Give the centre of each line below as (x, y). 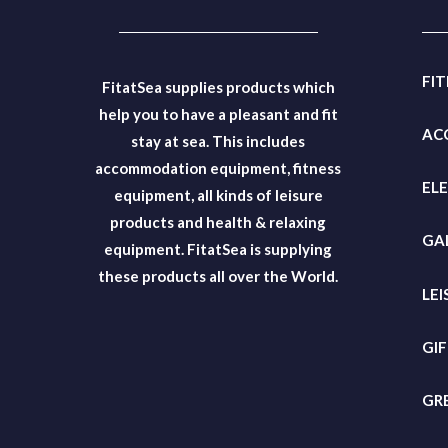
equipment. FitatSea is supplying (218, 248)
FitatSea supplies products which (218, 86)
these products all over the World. (218, 275)
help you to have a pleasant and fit (218, 113)
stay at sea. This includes (218, 140)
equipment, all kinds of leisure (218, 194)
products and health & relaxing (218, 221)
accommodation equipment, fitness (218, 167)
